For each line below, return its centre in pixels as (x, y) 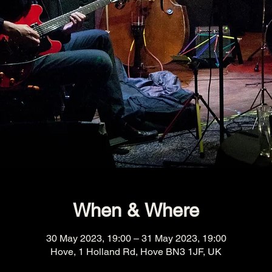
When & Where (136, 210)
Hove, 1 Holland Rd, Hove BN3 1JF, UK (136, 251)
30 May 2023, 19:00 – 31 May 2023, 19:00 (136, 238)
